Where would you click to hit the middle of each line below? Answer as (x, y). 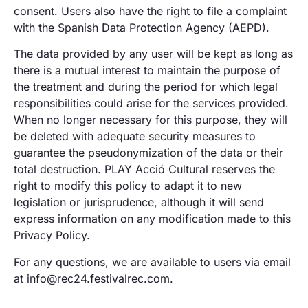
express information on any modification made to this (152, 219)
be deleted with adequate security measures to (135, 136)
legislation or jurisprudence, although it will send (139, 202)
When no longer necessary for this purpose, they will (151, 120)
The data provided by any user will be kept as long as (153, 54)
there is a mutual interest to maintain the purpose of (147, 70)
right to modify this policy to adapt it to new (128, 186)
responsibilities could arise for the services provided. (151, 103)
